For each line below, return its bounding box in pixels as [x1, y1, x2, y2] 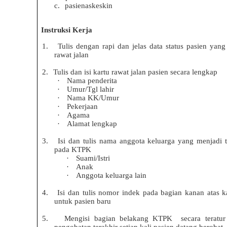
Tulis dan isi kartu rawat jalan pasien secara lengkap [53, 68, 217, 77]
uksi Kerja [57, 26, 93, 34]
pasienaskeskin [64, 1, 112, 10]
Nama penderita [66, 77, 117, 85]
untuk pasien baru [54, 197, 111, 206]
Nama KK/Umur [66, 94, 119, 102]
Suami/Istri [75, 154, 110, 163]
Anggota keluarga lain [75, 171, 146, 180]
